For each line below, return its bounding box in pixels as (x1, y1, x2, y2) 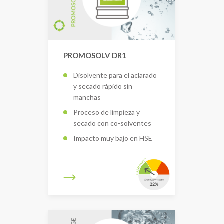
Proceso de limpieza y (73, 107, 140, 116)
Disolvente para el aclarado (73, 70, 157, 79)
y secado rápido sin (73, 81, 132, 90)
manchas (73, 92, 101, 101)
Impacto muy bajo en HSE (73, 133, 152, 142)
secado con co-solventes (73, 118, 151, 127)
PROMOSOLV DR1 (63, 51, 126, 60)
